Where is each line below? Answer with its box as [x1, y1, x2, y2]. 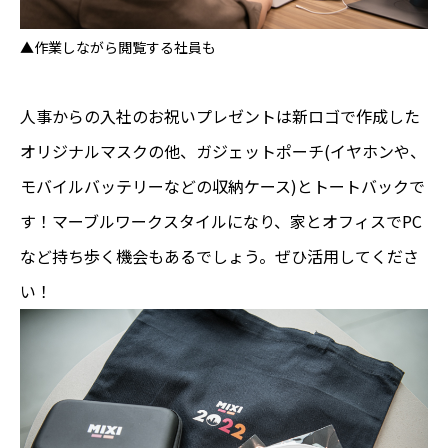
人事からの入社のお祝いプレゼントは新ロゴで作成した [20, 103, 420, 128]
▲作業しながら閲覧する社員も [20, 36, 216, 57]
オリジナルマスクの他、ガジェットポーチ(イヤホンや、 [20, 138, 426, 163]
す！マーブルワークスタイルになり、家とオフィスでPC [20, 208, 422, 233]
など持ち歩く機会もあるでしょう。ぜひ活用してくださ [20, 243, 419, 268]
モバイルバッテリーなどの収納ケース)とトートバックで [20, 173, 425, 198]
